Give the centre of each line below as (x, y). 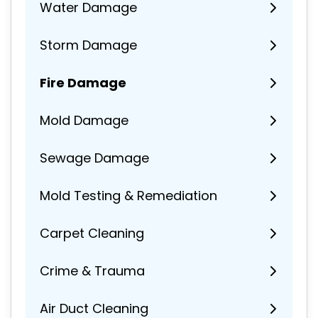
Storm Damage (88, 45)
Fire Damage (83, 83)
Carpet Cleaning (92, 234)
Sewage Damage (94, 158)
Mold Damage (84, 121)
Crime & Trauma (92, 271)
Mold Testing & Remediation (128, 196)
